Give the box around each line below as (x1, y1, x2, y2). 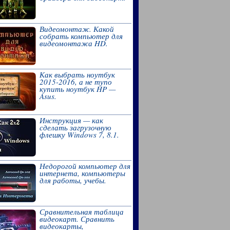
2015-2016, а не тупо (39, 76, 112, 87)
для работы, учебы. (39, 175, 106, 185)
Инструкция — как (39, 115, 103, 125)
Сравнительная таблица (39, 206, 124, 217)
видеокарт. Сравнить (39, 214, 114, 224)
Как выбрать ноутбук (39, 69, 115, 80)
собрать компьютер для (39, 31, 123, 41)
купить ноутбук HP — (39, 84, 116, 94)
